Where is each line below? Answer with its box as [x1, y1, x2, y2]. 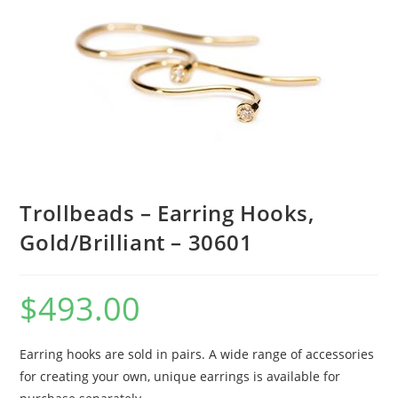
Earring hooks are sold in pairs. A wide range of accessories [20, 345, 375, 362]
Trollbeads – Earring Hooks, [20, 197, 314, 227]
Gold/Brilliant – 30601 [20, 227, 253, 257]
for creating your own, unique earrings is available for [20, 367, 341, 385]
